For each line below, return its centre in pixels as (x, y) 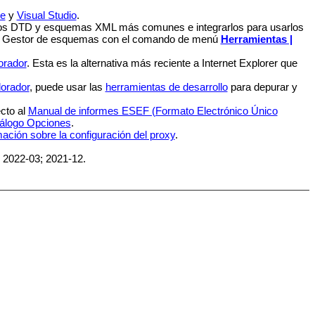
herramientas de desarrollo (166, 87)
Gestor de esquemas (50, 39)
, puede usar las (67, 87)
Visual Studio (46, 15)
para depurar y (262, 87)
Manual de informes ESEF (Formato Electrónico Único (153, 111)
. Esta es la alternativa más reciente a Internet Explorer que (162, 63)
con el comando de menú (160, 39)
